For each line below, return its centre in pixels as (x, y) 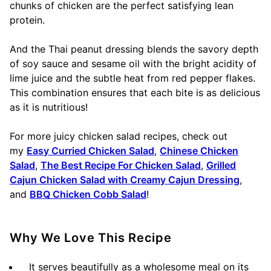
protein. (27, 20)
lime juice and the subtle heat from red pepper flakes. (132, 78)
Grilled (221, 165)
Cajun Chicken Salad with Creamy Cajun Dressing (125, 179)
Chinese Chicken (199, 150)
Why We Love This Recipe (91, 237)
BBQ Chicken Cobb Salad (88, 194)
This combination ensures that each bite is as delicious (135, 92)
